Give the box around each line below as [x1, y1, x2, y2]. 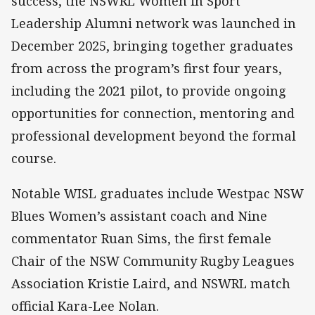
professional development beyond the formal [11, 127, 296, 145]
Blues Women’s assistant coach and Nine [11, 207, 267, 225]
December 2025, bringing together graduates [11, 37, 293, 55]
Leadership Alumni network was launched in [11, 15, 296, 32]
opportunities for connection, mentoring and [11, 105, 295, 122]
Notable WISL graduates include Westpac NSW [11, 185, 304, 202]
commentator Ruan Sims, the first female [11, 230, 271, 247]
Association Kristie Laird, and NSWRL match [11, 275, 290, 292]
